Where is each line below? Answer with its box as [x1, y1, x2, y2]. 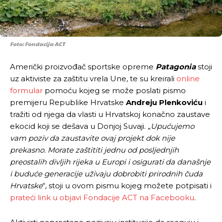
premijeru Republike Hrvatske [10, 97, 126, 107]
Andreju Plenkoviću [126, 97, 203, 107]
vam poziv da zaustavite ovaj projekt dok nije [10, 133, 175, 143]
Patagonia [156, 61, 196, 71]
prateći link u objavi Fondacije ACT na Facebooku [10, 192, 194, 202]
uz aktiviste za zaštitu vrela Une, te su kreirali [10, 73, 176, 83]
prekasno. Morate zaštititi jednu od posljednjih [10, 145, 179, 155]
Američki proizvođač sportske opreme [10, 61, 156, 71]
